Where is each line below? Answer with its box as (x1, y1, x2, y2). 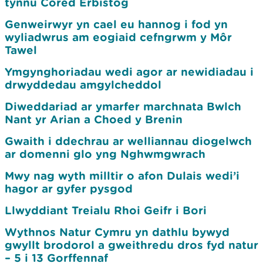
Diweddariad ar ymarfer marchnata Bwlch (5, 100, 241, 113)
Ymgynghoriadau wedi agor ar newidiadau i (5, 65, 254, 78)
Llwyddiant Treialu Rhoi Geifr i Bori (5, 204, 207, 217)
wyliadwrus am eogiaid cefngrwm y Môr (5, 31, 232, 43)
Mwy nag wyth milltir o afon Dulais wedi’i (5, 169, 240, 182)
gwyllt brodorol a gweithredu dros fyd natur (5, 238, 258, 251)
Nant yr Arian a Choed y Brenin (5, 113, 186, 126)
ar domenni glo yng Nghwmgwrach (5, 147, 205, 160)
